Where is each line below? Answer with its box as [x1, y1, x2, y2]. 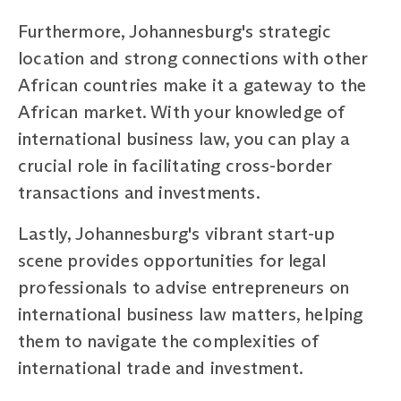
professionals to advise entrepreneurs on [18, 276, 350, 298]
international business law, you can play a [18, 127, 351, 149]
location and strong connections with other [18, 47, 368, 69]
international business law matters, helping [18, 303, 363, 325]
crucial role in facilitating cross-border [18, 154, 332, 176]
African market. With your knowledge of [18, 100, 346, 123]
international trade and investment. [18, 356, 304, 379]
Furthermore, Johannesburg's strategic [18, 20, 332, 42]
